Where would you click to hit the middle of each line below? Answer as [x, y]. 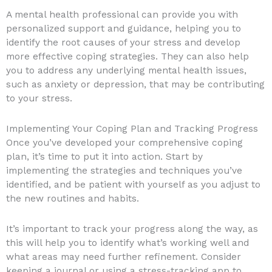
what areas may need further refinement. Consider [124, 257]
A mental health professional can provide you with [122, 15]
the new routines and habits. [73, 199]
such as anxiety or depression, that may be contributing [135, 85]
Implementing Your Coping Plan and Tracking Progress [132, 129]
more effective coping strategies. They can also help [127, 57]
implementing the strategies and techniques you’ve [124, 171]
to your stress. [39, 99]
